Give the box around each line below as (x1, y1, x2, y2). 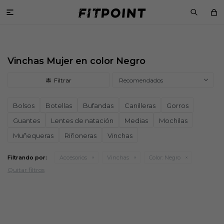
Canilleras (124, 101, 155, 109)
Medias (124, 116, 148, 124)
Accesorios (59, 154, 87, 161)
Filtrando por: (7, 154, 47, 161)
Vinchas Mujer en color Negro (7, 55, 145, 66)
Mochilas (159, 116, 187, 124)
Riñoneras (64, 131, 96, 139)
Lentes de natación (51, 116, 113, 124)
